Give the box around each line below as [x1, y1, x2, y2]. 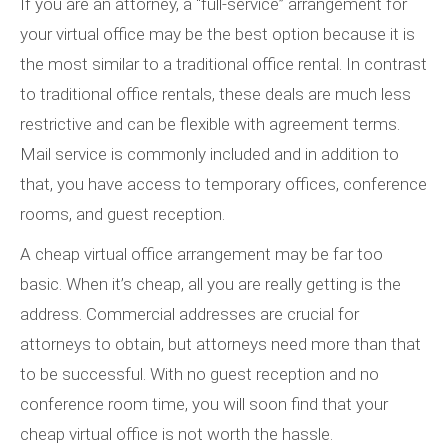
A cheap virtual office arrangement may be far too [20, 244, 383, 265]
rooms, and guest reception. [20, 204, 225, 225]
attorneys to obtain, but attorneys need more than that [20, 334, 421, 355]
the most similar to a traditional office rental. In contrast [20, 54, 427, 75]
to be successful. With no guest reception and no [20, 364, 379, 385]
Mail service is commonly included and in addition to [20, 144, 399, 165]
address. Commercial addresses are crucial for [20, 304, 359, 325]
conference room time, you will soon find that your [20, 394, 388, 415]
